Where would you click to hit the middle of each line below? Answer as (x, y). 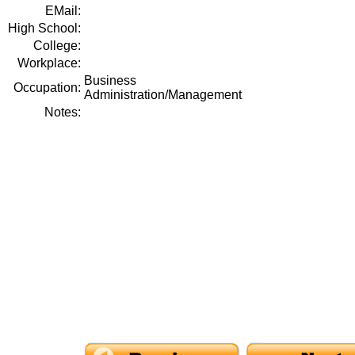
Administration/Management (162, 95)
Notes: (62, 112)
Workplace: (49, 63)
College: (57, 46)
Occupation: (47, 88)
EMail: (63, 11)
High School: (44, 28)
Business (110, 80)
